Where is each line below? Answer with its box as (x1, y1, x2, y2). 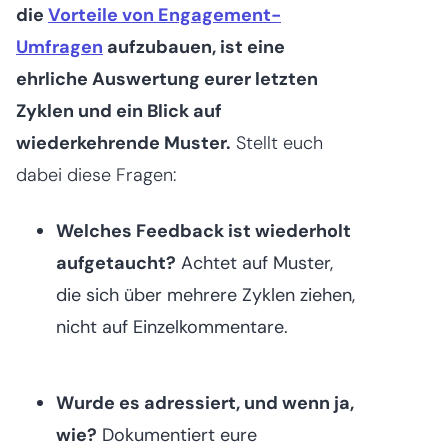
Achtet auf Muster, (176, 250, 333, 275)
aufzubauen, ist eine (103, 34, 285, 59)
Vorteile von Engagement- (48, 2, 281, 27)
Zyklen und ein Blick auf (16, 98, 222, 123)
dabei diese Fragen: (16, 162, 176, 187)
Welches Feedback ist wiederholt (56, 218, 351, 243)
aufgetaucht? (56, 250, 176, 275)
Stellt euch (231, 130, 323, 155)
